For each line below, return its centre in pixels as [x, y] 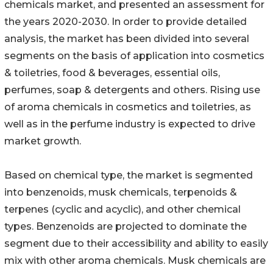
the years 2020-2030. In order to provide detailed [126, 22]
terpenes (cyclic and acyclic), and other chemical [122, 210]
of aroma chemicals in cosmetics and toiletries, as [128, 107]
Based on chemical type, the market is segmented [129, 175]
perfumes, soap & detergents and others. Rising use [132, 90]
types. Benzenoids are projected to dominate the [126, 227]
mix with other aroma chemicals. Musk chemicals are [135, 261]
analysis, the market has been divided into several [127, 39]
